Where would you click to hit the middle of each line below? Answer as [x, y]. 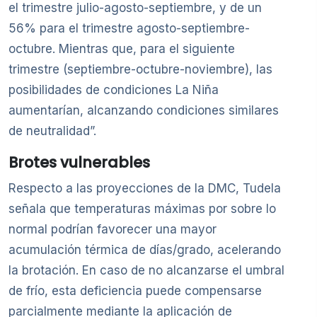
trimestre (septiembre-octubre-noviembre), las [140, 69]
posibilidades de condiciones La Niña [114, 90]
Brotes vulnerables [79, 162]
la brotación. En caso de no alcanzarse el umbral [146, 270]
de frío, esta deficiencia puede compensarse [135, 290]
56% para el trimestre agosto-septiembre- [129, 28]
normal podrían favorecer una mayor [113, 229]
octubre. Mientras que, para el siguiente [122, 48]
